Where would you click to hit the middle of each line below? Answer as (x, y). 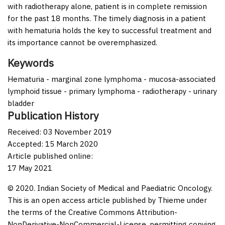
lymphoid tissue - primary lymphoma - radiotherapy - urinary (112, 91)
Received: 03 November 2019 (60, 132)
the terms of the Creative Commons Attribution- (92, 212)
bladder (21, 103)
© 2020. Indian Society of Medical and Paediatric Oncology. (110, 188)
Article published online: (50, 156)
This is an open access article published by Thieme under (107, 200)
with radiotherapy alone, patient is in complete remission (107, 6)
